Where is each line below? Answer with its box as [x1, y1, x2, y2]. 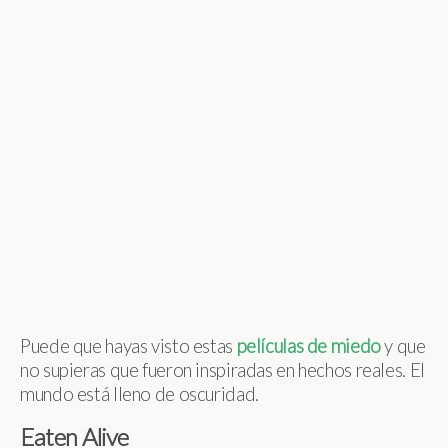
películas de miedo [236, 335, 381, 357]
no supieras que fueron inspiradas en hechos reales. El [20, 359, 425, 381]
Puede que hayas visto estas [20, 335, 237, 357]
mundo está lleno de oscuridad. [20, 383, 259, 405]
